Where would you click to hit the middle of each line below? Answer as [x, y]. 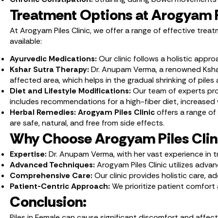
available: [26, 41]
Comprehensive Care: [51, 175]
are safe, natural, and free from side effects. [87, 123]
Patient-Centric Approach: [61, 186]
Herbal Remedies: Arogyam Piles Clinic [82, 112]
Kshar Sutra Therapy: [49, 69]
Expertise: [29, 154]
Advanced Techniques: [53, 164]
